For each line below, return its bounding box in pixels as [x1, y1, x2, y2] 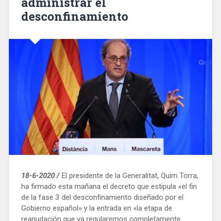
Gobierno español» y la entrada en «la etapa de [21, 203, 172, 213]
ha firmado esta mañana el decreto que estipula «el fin [21, 182, 197, 191]
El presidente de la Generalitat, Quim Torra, [59, 171, 198, 180]
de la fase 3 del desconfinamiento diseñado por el [21, 192, 184, 202]
